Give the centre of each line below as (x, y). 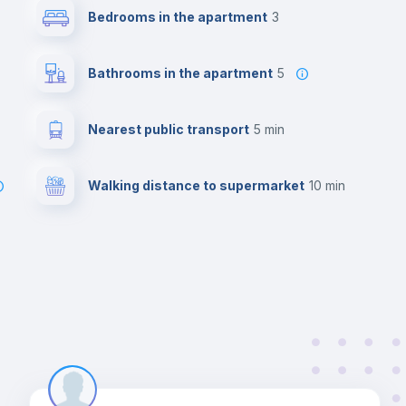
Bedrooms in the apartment (178, 17)
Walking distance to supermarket (196, 185)
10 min (329, 185)
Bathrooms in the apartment (180, 73)
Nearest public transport (169, 129)
